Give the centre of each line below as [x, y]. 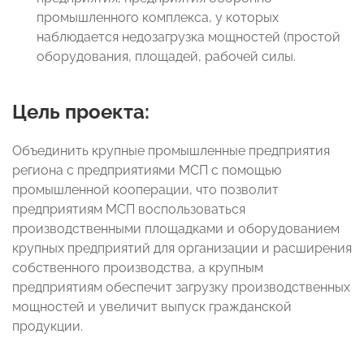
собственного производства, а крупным [138, 268]
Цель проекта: [81, 112]
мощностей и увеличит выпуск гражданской [152, 307]
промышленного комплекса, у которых [158, 18]
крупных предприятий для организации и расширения [182, 249]
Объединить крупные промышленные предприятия [171, 151]
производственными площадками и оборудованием [176, 229]
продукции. [48, 327]
